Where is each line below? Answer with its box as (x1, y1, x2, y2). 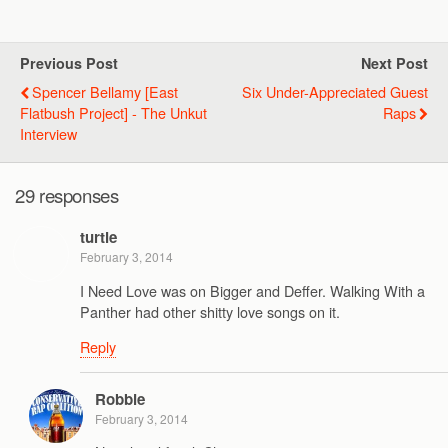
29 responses (15, 181, 119, 208)
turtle (80, 226, 117, 249)
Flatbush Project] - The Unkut (20, 102, 207, 123)
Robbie (95, 387, 145, 410)
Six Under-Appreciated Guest (242, 81, 428, 102)
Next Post (361, 53, 428, 73)
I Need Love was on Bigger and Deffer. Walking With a (80, 279, 425, 301)
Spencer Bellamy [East (32, 81, 178, 102)
